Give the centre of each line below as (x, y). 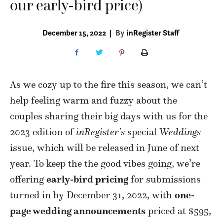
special (142, 131)
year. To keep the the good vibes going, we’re (105, 163)
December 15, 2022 (74, 32)
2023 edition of (43, 131)
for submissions (165, 179)
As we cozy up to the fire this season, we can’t (109, 84)
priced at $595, (178, 210)
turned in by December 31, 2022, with (92, 195)
